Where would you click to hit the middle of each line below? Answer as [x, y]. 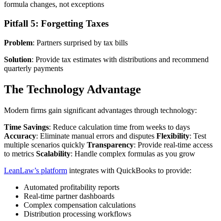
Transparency [110, 145]
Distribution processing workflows [77, 214]
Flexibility [173, 136]
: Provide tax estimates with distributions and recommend [120, 59]
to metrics [20, 153]
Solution [18, 59]
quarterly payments [34, 68]
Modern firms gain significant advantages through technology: [100, 110]
